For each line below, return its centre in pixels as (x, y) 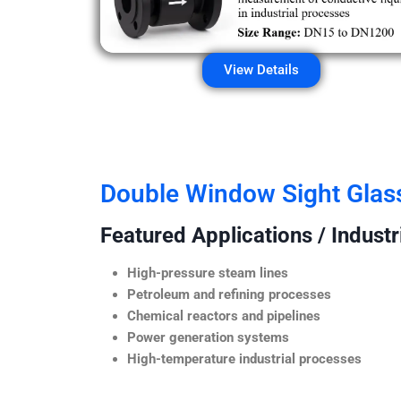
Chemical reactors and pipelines (224, 316)
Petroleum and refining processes (229, 294)
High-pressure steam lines (208, 273)
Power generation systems (208, 337)
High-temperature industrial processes (244, 358)
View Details (261, 69)
